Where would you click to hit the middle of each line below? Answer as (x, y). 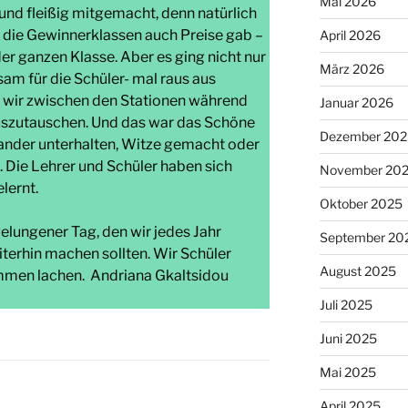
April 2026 (350, 35)
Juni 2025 (348, 338)
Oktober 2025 (361, 203)
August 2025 (357, 270)
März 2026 (352, 68)
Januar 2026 (356, 102)
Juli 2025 (346, 304)
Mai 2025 (347, 372)
